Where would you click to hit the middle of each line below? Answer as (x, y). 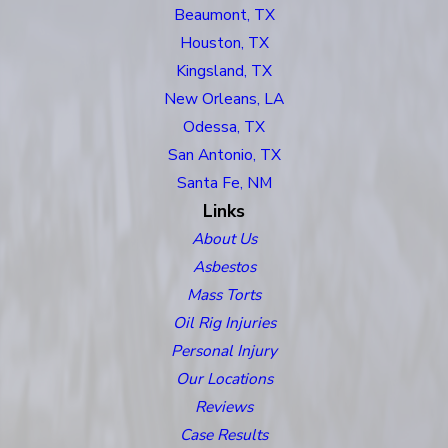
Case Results (224, 435)
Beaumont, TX (224, 15)
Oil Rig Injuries (224, 323)
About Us (224, 239)
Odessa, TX (224, 127)
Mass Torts (224, 295)
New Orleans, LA (224, 99)
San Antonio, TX (224, 155)
